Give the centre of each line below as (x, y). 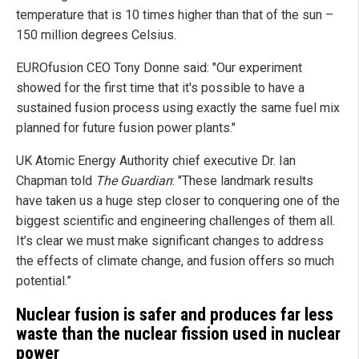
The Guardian (134, 181)
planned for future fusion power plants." (126, 128)
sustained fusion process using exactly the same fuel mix (178, 108)
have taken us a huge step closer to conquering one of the (178, 201)
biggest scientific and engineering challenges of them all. (175, 221)
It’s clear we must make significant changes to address (170, 241)
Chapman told (56, 181)
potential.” (44, 281)
